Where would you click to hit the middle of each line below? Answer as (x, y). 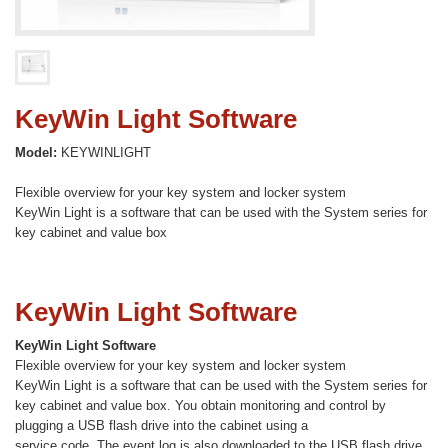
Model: (36, 153)
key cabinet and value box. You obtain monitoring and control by (200, 406)
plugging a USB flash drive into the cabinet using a (161, 426)
